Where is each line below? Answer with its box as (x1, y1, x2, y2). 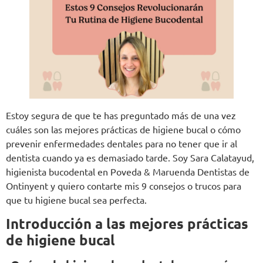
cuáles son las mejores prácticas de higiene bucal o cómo (6, 123, 241, 136)
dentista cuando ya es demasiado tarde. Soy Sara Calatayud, (6, 151, 254, 164)
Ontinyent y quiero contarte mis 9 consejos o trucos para (6, 180, 241, 192)
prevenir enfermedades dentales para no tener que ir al (6, 137, 237, 150)
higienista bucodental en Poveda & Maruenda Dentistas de (6, 166, 249, 178)
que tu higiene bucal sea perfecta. (6, 194, 147, 206)
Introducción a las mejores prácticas (6, 214, 248, 232)
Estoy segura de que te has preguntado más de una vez (6, 109, 236, 122)
